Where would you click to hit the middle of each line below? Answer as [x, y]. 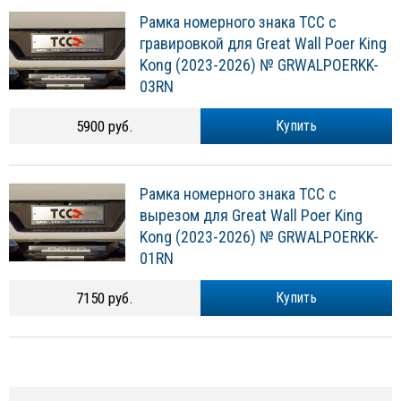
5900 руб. [105, 127]
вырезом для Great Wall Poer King [251, 216]
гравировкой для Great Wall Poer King [263, 44]
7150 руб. [105, 299]
